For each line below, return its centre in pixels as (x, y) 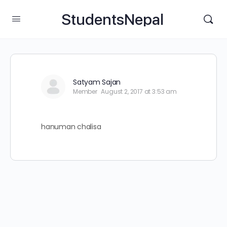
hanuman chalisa (71, 127)
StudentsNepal (112, 19)
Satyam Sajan (97, 82)
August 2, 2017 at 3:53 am (139, 91)
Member (85, 91)
